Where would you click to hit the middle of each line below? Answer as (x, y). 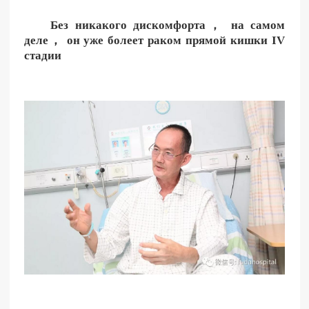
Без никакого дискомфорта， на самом (168, 26)
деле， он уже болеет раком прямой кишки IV (154, 41)
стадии (42, 56)
